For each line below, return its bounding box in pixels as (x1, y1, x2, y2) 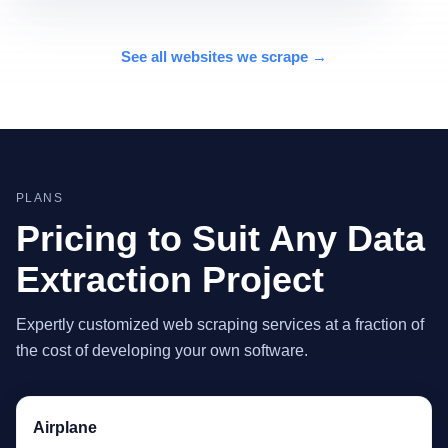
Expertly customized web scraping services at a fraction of (16, 315, 424, 333)
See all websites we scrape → (121, 47, 327, 65)
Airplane (33, 418, 97, 436)
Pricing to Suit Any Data (16, 217, 425, 259)
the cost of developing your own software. (16, 341, 308, 359)
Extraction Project (16, 258, 324, 300)
